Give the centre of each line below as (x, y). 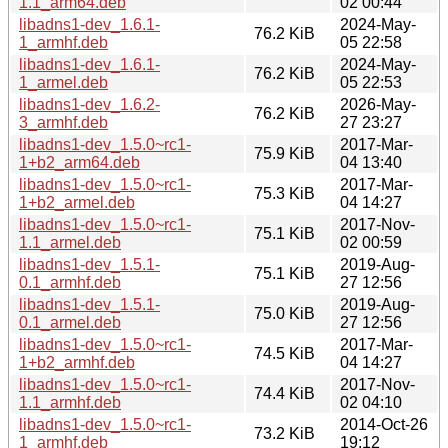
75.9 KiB (284, 153)
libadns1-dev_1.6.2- (89, 104)
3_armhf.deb (63, 122)
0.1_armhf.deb (70, 282)
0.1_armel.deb (70, 322)
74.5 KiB (284, 353)
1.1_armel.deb (70, 242)
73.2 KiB (284, 433)
